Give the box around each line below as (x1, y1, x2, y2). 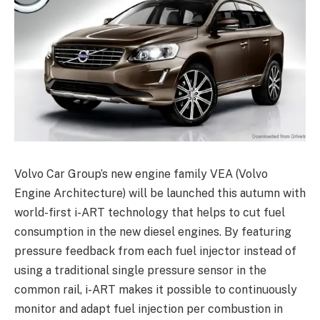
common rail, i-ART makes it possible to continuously (14, 282, 297, 296)
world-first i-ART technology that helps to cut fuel (14, 205, 285, 219)
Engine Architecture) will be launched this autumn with (14, 186, 306, 200)
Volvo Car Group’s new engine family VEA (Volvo (14, 166, 268, 181)
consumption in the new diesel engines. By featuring (14, 224, 291, 239)
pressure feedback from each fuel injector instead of (14, 244, 296, 258)
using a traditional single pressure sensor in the (14, 263, 266, 277)
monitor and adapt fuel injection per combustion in (14, 301, 283, 316)
